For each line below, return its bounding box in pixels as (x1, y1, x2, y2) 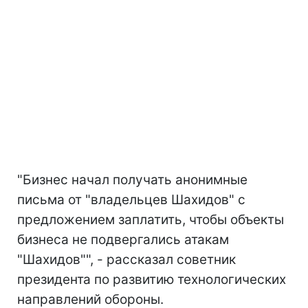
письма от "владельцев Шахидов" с (17, 192, 245, 208)
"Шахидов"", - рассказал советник (17, 252, 236, 268)
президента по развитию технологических (17, 272, 286, 288)
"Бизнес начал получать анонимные (17, 172, 247, 188)
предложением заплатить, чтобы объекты (17, 212, 284, 228)
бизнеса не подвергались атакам (17, 232, 229, 248)
